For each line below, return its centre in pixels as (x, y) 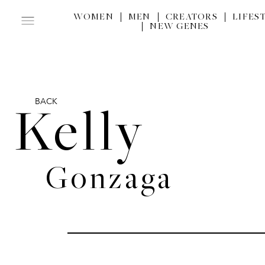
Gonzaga (110, 181)
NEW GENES (180, 27)
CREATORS (191, 17)
